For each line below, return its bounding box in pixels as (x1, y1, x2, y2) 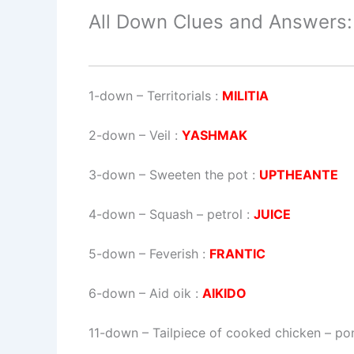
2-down (88, 127, 135, 144)
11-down (88, 325, 138, 341)
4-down (88, 206, 135, 223)
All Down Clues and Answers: (88, 10, 352, 34)
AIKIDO (202, 285, 247, 302)
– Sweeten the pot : (135, 167, 259, 183)
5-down (88, 246, 135, 262)
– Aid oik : (135, 285, 202, 302)
